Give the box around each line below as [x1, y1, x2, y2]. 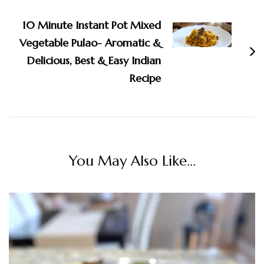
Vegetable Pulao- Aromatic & [19, 36, 161, 50]
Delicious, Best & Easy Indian [27, 54, 161, 68]
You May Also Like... [68, 152, 196, 170]
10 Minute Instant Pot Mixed [22, 18, 161, 32]
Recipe [130, 71, 161, 85]
